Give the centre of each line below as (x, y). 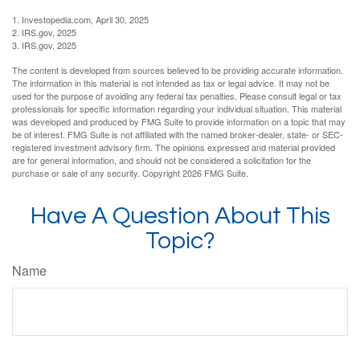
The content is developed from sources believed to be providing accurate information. (178, 70)
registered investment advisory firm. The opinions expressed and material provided (174, 147)
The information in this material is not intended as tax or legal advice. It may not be (171, 82)
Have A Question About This (180, 215)
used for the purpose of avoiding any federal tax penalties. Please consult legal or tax (177, 95)
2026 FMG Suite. (215, 172)
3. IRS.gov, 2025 (44, 45)
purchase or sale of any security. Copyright (97, 172)
